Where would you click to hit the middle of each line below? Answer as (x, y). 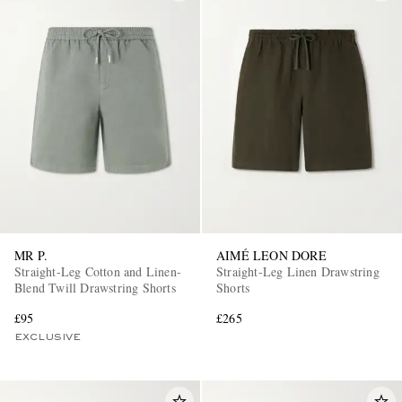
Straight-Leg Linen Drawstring (298, 271)
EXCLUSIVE (48, 337)
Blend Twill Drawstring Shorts (95, 287)
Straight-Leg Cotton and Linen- (98, 271)
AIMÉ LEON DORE (271, 255)
